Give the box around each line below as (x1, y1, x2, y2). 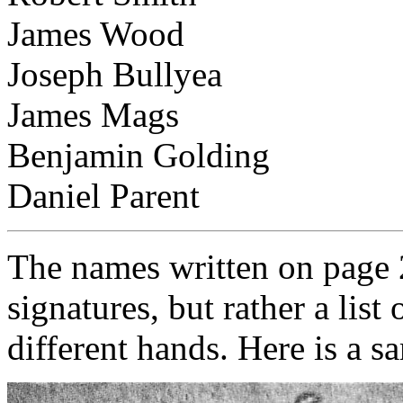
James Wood (7, 14, 184, 54)
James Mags (7, 95, 179, 135)
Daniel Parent (7, 176, 200, 216)
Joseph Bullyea (7, 55, 222, 94)
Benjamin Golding (7, 136, 270, 175)
